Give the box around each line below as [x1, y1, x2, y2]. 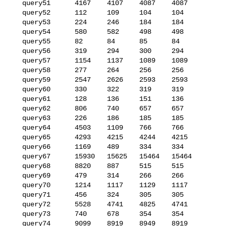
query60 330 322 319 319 [10, 85, 22, 93]
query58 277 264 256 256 [10, 66, 22, 74]
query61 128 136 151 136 [10, 94, 22, 103]
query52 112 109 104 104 [10, 8, 22, 17]
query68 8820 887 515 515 [10, 161, 22, 170]
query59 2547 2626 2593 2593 [10, 75, 22, 84]
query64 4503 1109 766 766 [10, 123, 22, 132]
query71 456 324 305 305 [10, 190, 22, 199]
